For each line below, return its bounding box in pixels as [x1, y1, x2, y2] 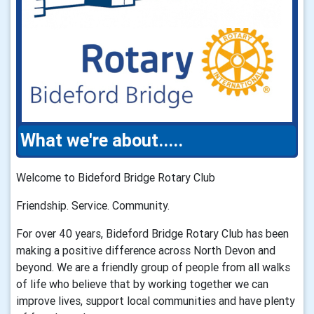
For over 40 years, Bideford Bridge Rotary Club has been [16, 226, 289, 241]
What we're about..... [20, 130, 183, 152]
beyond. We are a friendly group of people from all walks [16, 260, 290, 275]
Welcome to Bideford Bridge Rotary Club [16, 170, 215, 185]
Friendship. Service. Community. [16, 198, 170, 213]
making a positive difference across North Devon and [16, 243, 275, 258]
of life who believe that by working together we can [16, 277, 268, 292]
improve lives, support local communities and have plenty [16, 294, 295, 308]
